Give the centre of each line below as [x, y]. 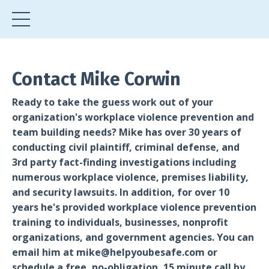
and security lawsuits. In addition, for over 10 [121, 192]
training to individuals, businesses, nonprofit [120, 222]
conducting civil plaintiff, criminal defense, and [126, 147]
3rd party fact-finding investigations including [124, 162]
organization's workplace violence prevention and [133, 117]
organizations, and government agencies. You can [133, 237]
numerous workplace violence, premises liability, [130, 177]
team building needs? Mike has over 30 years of [127, 132]
